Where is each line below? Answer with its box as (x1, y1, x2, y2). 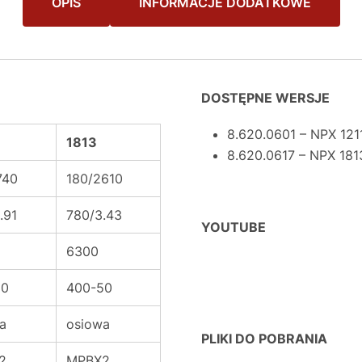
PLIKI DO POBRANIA (201, 330, 327, 347)
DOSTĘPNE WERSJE (201, 90, 330, 106)
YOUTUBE (201, 219, 266, 235)
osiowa (66, 316, 110, 332)
